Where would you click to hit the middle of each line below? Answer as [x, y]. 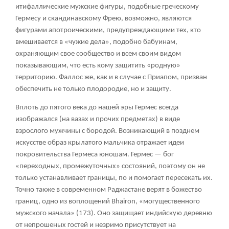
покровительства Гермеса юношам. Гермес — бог [95, 154]
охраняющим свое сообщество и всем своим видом [98, 54]
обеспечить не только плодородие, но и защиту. [93, 89]
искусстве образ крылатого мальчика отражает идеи [100, 143]
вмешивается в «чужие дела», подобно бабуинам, [96, 42]
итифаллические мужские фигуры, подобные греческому [107, 7]
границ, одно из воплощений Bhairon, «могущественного [108, 201]
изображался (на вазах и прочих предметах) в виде [98, 119]
